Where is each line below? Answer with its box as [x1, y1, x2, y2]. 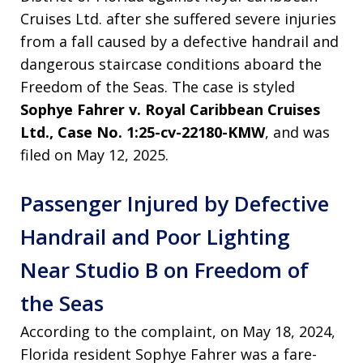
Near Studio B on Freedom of [20, 255, 309, 285]
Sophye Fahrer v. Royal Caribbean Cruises [20, 100, 320, 120]
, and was [265, 122, 330, 143]
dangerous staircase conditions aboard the [20, 54, 322, 75]
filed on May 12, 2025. [20, 145, 169, 165]
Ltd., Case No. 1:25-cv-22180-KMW [20, 122, 265, 143]
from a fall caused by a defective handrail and [20, 32, 339, 52]
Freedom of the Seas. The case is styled [20, 77, 295, 97]
